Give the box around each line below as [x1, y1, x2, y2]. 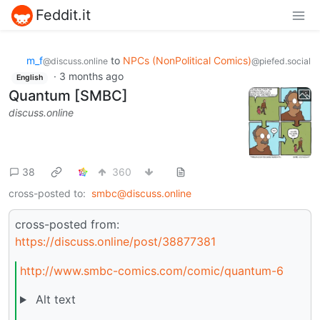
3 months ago [59, 70, 124, 83]
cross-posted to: [9, 186, 86, 199]
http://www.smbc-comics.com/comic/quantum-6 [20, 264, 284, 279]
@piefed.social [251, 55, 311, 66]
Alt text [31, 292, 76, 307]
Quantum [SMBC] [9, 86, 128, 104]
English [16, 73, 43, 83]
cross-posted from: [15, 216, 119, 231]
